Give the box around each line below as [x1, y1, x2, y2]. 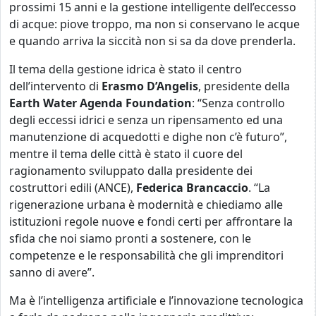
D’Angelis [147, 78, 198, 94]
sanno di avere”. [9, 264, 95, 280]
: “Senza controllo [192, 95, 285, 111]
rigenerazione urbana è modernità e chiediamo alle [9, 196, 283, 212]
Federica [136, 179, 183, 195]
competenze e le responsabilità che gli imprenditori [9, 247, 284, 263]
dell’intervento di [9, 78, 99, 94]
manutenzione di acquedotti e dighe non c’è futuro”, [9, 128, 287, 145]
